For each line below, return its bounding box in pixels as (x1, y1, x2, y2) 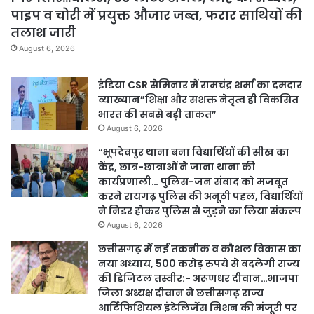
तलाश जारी (11, 24, 76, 42)
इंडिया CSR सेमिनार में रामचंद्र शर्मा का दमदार (98, 78, 302, 93)
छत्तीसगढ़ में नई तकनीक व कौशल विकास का (98, 242, 301, 257)
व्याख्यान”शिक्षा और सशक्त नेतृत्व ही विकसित (98, 93, 299, 107)
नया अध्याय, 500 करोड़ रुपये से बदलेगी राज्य (98, 257, 300, 271)
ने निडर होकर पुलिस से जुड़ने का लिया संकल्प (98, 204, 301, 219)
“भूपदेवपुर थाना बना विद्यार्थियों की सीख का (98, 145, 289, 160)
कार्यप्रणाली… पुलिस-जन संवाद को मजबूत (98, 175, 288, 189)
